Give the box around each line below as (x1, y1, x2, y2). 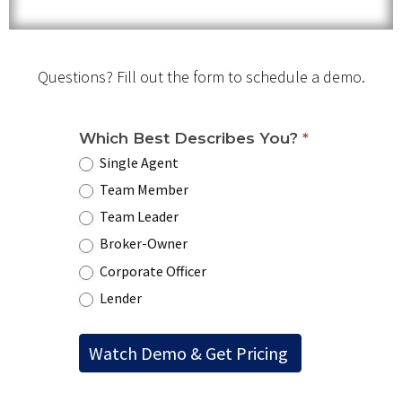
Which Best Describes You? (79, 129, 303, 147)
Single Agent (97, 153, 179, 171)
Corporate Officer (97, 261, 207, 280)
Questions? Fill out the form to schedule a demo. (37, 66, 365, 87)
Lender (97, 288, 143, 307)
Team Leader (97, 207, 179, 226)
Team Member (97, 180, 189, 199)
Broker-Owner (97, 234, 188, 253)
